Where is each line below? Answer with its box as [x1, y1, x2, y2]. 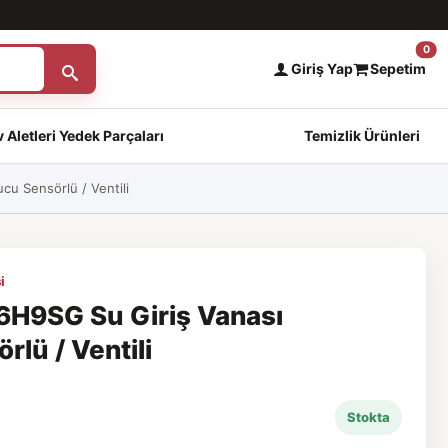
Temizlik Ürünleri [303, 126, 420, 144]
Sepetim [370, 60, 427, 77]
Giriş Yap [291, 60, 354, 77]
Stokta [347, 408, 391, 425]
